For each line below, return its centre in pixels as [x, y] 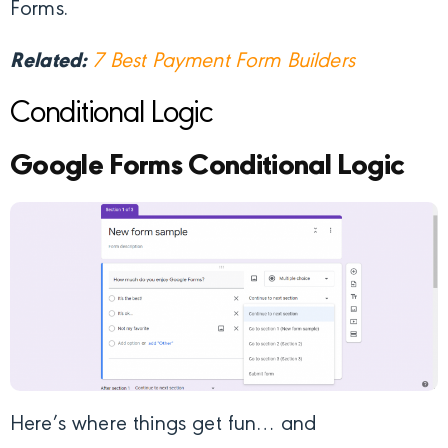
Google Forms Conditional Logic [207, 166]
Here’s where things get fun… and [163, 425]
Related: [49, 62]
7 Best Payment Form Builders [224, 62]
